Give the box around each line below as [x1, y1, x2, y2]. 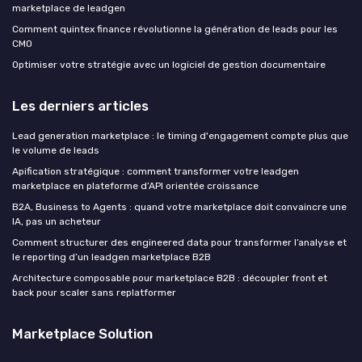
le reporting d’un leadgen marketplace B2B [12, 251, 211, 263]
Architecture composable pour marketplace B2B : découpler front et [12, 272, 327, 284]
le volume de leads [12, 145, 99, 157]
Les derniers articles [12, 98, 149, 115]
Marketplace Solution [12, 326, 153, 343]
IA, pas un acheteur [12, 216, 101, 228]
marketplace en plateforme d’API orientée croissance [12, 180, 259, 192]
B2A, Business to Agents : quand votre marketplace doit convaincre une [12, 201, 347, 213]
